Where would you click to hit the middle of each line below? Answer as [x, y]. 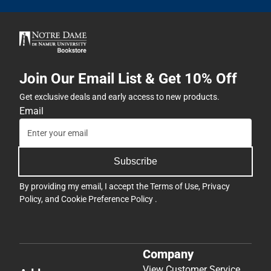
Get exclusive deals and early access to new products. [119, 97]
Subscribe [135, 162]
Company [168, 254]
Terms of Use [174, 187]
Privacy [216, 187]
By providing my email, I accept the [85, 187]
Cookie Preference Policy [108, 199]
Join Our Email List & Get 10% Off [128, 79]
